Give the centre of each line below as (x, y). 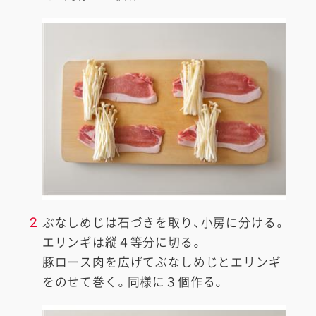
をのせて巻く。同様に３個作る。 (134, 282)
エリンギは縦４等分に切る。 (122, 243)
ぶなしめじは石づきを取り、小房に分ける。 (164, 223)
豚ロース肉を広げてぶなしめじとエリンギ (162, 263)
